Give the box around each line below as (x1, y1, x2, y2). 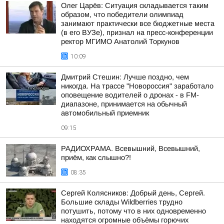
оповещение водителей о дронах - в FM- (61, 91, 199, 99)
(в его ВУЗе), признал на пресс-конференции (61, 28, 213, 36)
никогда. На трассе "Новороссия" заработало (61, 82, 213, 90)
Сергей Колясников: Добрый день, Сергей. (61, 189, 205, 197)
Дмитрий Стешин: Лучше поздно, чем (61, 73, 189, 81)
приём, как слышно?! (61, 153, 131, 161)
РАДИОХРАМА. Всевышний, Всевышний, (61, 144, 200, 152)
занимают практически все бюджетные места (61, 19, 214, 27)
